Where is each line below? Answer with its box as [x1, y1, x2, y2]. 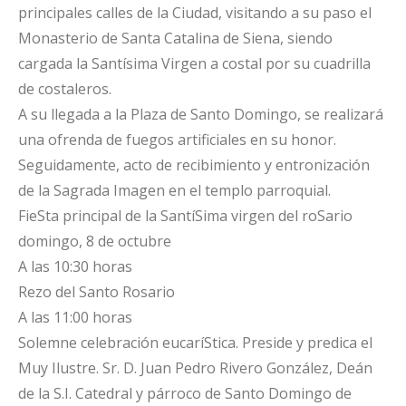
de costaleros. [18, 79, 111, 99]
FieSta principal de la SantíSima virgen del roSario [18, 206, 353, 226]
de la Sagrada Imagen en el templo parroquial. [18, 180, 331, 200]
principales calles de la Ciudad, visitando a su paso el [18, 3, 372, 23]
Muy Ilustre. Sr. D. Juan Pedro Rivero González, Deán [18, 358, 372, 378]
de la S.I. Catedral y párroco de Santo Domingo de [18, 383, 352, 403]
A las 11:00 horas [18, 307, 132, 327]
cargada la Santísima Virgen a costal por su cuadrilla [18, 53, 371, 73]
